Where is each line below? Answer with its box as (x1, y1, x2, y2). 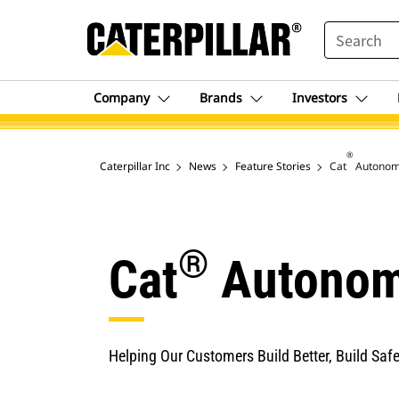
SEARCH (322, 22, 374, 37)
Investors (292, 89, 347, 106)
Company (94, 89, 150, 106)
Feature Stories (235, 159, 311, 174)
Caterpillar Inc (100, 159, 170, 174)
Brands (199, 89, 242, 106)
